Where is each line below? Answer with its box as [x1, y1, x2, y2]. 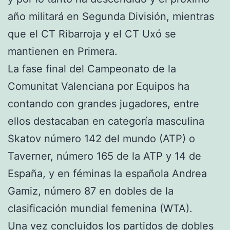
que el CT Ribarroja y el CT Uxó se [8, 28, 176, 40]
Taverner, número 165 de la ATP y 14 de [8, 150, 201, 162]
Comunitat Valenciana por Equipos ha [8, 80, 189, 92]
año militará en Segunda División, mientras [8, 10, 214, 23]
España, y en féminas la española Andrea [8, 167, 207, 180]
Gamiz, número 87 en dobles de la [8, 185, 174, 197]
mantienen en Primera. [8, 45, 121, 57]
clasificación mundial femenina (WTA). [8, 202, 196, 215]
